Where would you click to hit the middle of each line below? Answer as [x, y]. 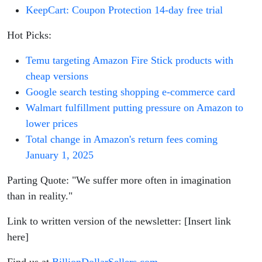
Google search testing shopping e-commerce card [130, 92]
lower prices [52, 124]
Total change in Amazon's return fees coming [122, 139]
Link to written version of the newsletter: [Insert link [119, 221]
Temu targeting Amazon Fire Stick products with [130, 61]
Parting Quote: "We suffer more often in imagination [119, 180]
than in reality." [40, 196]
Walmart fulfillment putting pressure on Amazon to [135, 108]
